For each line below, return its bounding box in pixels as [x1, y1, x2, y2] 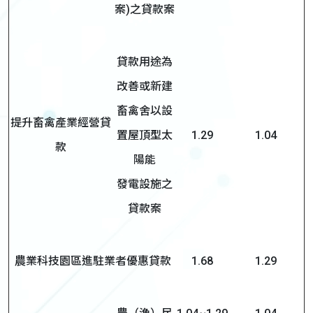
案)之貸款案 [114, 3, 175, 16]
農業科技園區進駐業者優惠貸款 [15, 254, 171, 268]
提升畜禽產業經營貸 [10, 116, 111, 129]
